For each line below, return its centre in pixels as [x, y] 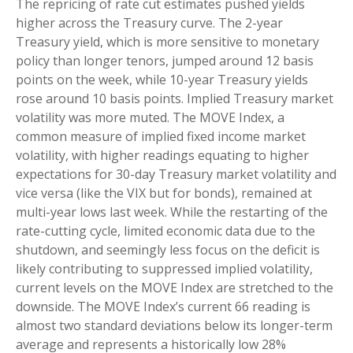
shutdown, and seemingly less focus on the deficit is [168, 249]
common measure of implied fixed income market [161, 136]
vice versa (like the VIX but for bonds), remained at [164, 193]
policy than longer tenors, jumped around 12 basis [165, 60]
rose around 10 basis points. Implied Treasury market [175, 98]
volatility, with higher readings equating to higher [162, 155]
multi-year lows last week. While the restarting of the [172, 212]
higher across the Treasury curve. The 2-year [149, 22]
